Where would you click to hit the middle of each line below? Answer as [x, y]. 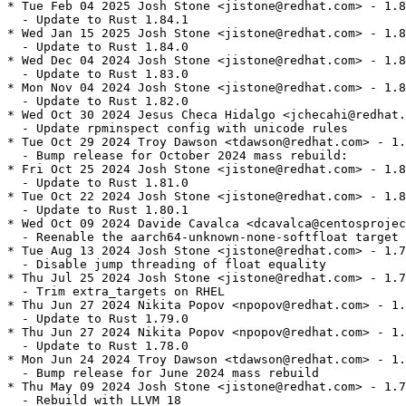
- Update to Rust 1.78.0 [98, 346]
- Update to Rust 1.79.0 [98, 319]
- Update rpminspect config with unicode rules [178, 129]
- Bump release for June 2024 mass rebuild [163, 373]
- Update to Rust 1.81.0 [98, 183]
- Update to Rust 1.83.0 [98, 74]
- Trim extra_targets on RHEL [116, 292]
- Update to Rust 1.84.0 [98, 47]
